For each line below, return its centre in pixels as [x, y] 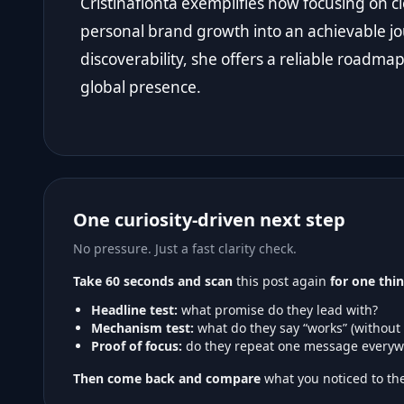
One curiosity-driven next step [209, 219]
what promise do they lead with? [278, 309]
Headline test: [134, 309]
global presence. [141, 87]
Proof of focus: [137, 345]
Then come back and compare [167, 378]
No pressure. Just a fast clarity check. [185, 248]
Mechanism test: [142, 327]
